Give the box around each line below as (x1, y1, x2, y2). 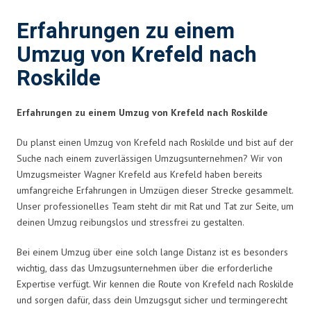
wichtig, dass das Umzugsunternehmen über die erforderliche (17, 261, 273, 274)
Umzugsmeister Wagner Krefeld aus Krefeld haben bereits (17, 167, 262, 180)
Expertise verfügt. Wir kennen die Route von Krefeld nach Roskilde (17, 277, 294, 290)
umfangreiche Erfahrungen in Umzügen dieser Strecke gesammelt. (17, 183, 293, 196)
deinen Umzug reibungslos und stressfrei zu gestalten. (17, 215, 244, 228)
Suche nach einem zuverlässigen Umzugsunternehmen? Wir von (17, 151, 283, 165)
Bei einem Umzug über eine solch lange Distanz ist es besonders (17, 245, 288, 258)
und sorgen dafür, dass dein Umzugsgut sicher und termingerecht (17, 293, 287, 306)
